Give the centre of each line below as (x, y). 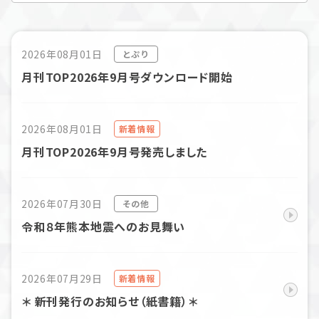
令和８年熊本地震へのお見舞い (104, 226)
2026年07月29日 (62, 278)
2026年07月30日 (62, 203)
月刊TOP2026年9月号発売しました (115, 152)
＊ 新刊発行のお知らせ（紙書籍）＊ (110, 301)
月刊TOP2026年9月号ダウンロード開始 (127, 77)
